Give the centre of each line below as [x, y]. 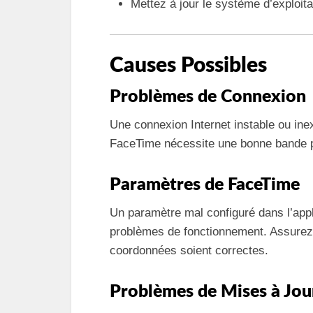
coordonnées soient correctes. [189, 250]
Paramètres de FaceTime [205, 184]
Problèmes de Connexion [208, 96]
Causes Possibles [188, 65]
